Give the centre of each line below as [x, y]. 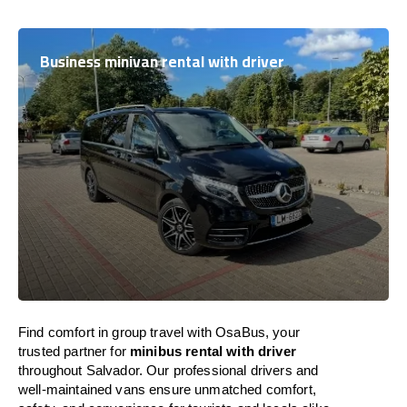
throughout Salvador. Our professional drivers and [169, 370]
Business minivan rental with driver [162, 62]
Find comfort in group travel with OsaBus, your [159, 332]
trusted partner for [74, 351]
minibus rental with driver [213, 351]
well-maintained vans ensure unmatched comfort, [167, 389]
